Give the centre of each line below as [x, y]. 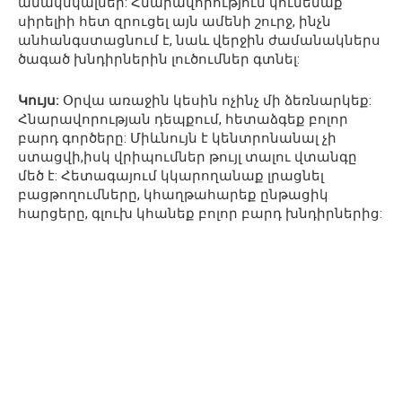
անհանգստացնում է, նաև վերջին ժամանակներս [199, 40]
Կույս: [39, 100]
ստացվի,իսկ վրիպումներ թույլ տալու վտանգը [188, 157]
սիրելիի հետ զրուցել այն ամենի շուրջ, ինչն [175, 21]
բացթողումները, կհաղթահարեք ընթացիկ [173, 194]
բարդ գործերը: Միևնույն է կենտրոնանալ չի [177, 138]
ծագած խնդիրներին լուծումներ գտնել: [159, 59]
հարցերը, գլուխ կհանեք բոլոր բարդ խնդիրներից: [200, 213]
